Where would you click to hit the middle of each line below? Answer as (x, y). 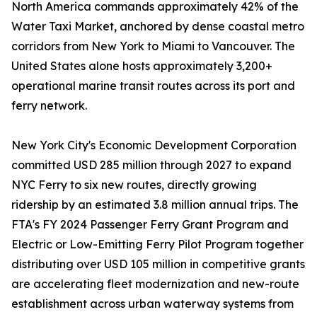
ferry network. (49, 106)
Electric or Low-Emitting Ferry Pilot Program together (157, 244)
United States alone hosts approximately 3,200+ (142, 66)
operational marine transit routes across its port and (153, 86)
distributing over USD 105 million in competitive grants (158, 264)
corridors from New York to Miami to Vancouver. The (153, 46)
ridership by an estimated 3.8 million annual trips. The (155, 205)
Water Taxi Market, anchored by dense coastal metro (158, 27)
